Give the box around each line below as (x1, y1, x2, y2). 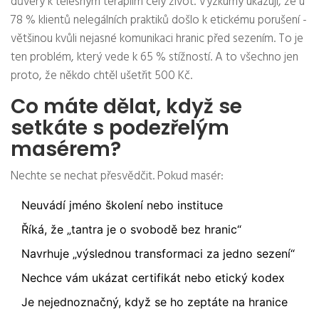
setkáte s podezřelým (11, 114, 229, 142)
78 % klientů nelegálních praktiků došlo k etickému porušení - (11, 11, 307, 31)
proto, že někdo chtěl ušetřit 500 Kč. (11, 66, 192, 86)
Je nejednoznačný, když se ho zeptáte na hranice (21, 295, 288, 310)
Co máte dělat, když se (11, 93, 242, 121)
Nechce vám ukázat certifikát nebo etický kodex (21, 271, 285, 286)
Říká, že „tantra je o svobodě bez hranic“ (21, 222, 241, 237)
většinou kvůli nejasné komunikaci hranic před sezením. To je (11, 29, 303, 49)
